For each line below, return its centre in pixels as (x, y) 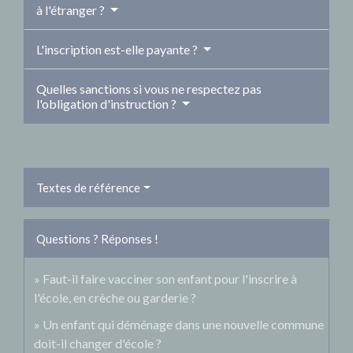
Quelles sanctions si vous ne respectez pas (149, 88)
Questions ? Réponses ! (97, 238)
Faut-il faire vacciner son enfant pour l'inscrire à (170, 278)
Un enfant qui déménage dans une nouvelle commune (183, 324)
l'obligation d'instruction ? (108, 103)
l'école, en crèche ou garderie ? (115, 297)
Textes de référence (88, 187)
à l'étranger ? (72, 9)
